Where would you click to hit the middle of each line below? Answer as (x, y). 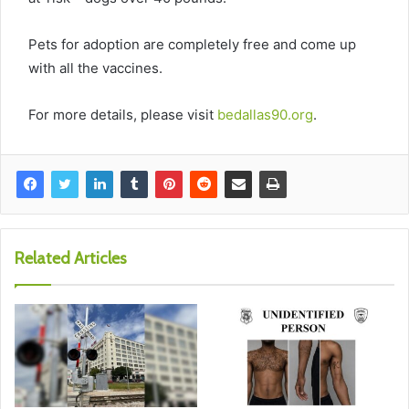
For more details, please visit (123, 114)
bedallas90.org (265, 114)
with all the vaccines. (95, 68)
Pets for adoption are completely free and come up (192, 44)
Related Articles (71, 258)
